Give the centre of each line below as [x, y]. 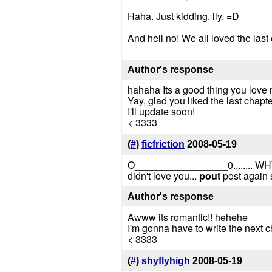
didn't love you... [163, 176]
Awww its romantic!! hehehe [187, 217]
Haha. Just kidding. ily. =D [183, 16]
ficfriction [163, 144]
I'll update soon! [161, 112]
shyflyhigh [165, 260]
